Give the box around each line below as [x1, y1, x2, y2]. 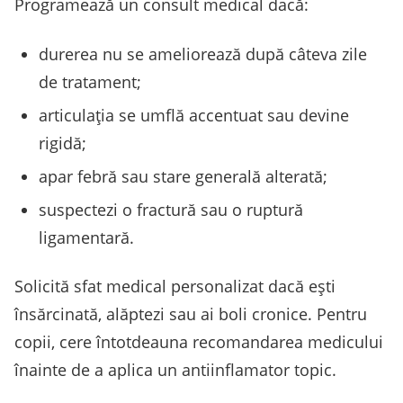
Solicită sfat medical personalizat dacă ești [14, 274, 336, 297]
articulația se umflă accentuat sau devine [39, 103, 349, 126]
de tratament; [39, 70, 141, 93]
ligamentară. [39, 227, 134, 249]
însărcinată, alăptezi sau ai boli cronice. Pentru [14, 302, 367, 325]
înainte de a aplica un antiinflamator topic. [14, 358, 336, 381]
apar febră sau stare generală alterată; [39, 166, 327, 188]
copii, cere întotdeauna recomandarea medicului [14, 330, 383, 353]
